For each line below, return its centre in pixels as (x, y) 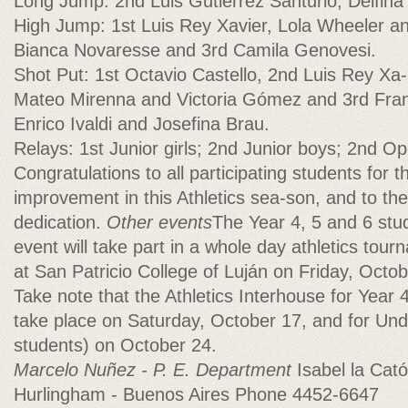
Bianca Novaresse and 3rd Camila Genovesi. (195, 50)
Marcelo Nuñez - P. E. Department (153, 370)
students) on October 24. (115, 345)
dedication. (60, 222)
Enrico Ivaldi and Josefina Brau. (142, 124)
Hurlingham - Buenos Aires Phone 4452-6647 (196, 394)
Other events (159, 222)
